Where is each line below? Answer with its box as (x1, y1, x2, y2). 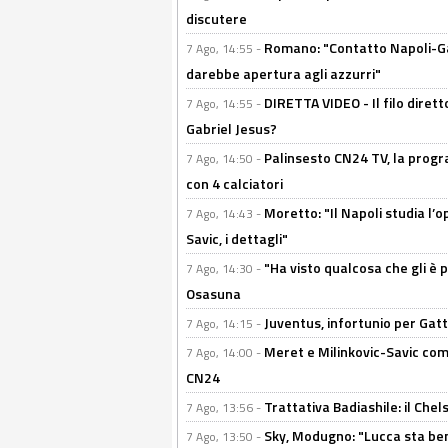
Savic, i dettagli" (186, 228, 288, 249)
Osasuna (186, 283, 241, 304)
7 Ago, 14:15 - (186, 314, 264, 333)
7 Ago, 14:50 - (186, 149, 264, 168)
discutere (186, 8, 247, 29)
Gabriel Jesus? (186, 118, 277, 139)
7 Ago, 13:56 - (186, 398, 264, 417)
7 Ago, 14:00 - (186, 343, 264, 362)
